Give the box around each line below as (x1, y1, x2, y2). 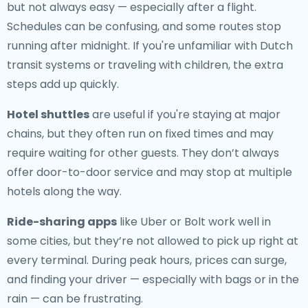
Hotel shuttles (7, 107, 89, 122)
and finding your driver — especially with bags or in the (7, 272, 299, 287)
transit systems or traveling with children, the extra (7, 57, 283, 73)
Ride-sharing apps (7, 214, 117, 230)
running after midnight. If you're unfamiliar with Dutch (7, 38, 293, 54)
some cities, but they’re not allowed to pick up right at (7, 233, 298, 249)
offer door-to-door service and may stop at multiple (7, 164, 292, 180)
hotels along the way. (7, 184, 122, 199)
